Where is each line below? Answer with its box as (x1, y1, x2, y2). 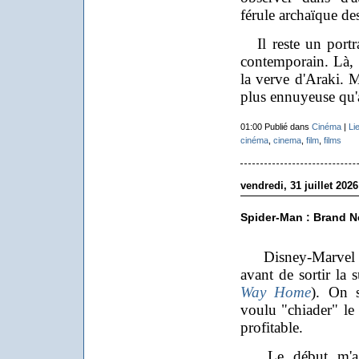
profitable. (240, 319, 303, 336)
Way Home (240, 284, 312, 301)
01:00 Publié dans (240, 122, 312, 131)
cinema (272, 135, 301, 145)
